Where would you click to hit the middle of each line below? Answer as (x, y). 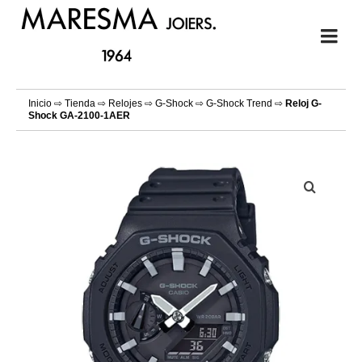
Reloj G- (303, 103)
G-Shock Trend (239, 103)
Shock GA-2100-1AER (79, 116)
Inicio (40, 103)
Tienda (80, 103)
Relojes (125, 103)
